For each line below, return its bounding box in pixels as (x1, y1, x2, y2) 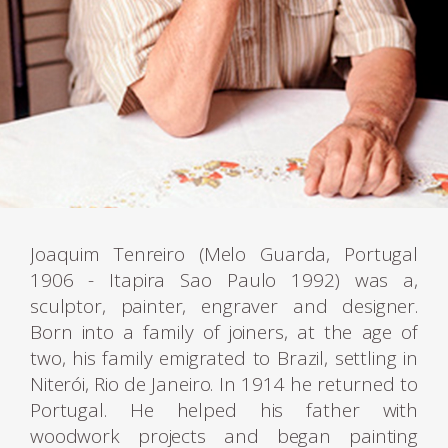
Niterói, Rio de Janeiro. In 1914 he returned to (30, 370, 418, 397)
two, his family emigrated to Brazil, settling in (30, 344, 418, 371)
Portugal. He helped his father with (30, 396, 418, 423)
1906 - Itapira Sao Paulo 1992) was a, (30, 266, 418, 293)
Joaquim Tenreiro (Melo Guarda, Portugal (30, 240, 418, 267)
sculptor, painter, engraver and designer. (30, 292, 418, 319)
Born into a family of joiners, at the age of (30, 318, 418, 345)
